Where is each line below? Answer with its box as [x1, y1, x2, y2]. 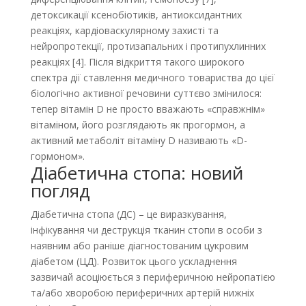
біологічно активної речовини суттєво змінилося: [30, 87, 262, 100]
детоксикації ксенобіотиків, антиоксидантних [30, 8, 242, 21]
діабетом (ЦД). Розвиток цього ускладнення [30, 255, 237, 268]
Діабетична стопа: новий [30, 161, 243, 185]
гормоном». [30, 150, 85, 163]
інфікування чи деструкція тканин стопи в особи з [30, 223, 262, 236]
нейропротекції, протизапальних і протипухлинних [30, 40, 266, 53]
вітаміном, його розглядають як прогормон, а [30, 118, 245, 131]
